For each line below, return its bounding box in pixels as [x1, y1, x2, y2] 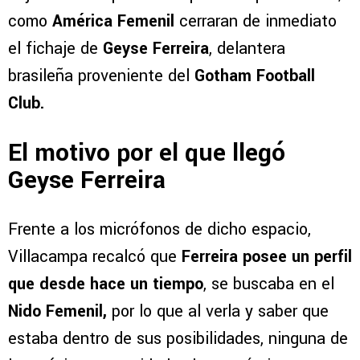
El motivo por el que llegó [8, 135, 285, 170]
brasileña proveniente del [8, 64, 194, 88]
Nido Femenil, [8, 299, 107, 323]
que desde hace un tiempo [8, 272, 203, 296]
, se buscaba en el [203, 272, 334, 296]
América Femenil [52, 10, 174, 34]
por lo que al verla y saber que [107, 299, 329, 323]
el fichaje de [8, 37, 103, 61]
